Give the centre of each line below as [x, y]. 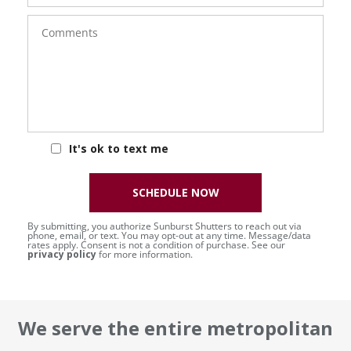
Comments [63, 20]
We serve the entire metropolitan [175, 327]
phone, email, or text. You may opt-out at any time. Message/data [169, 235]
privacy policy [62, 254]
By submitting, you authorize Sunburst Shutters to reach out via [165, 226]
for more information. [145, 254]
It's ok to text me [119, 149]
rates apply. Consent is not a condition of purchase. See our [156, 244]
